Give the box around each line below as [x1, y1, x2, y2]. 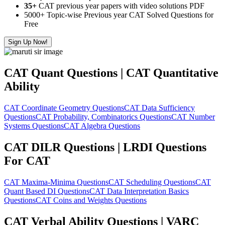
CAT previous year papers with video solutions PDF [37, 2, 204, 11]
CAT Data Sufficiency [124, 103, 195, 113]
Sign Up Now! [8, 38, 48, 46]
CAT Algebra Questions [64, 122, 140, 131]
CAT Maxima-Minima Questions [4, 177, 108, 186]
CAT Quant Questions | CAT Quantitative [4, 66, 218, 80]
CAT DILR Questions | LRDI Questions [4, 140, 206, 154]
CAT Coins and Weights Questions [36, 195, 147, 204]
